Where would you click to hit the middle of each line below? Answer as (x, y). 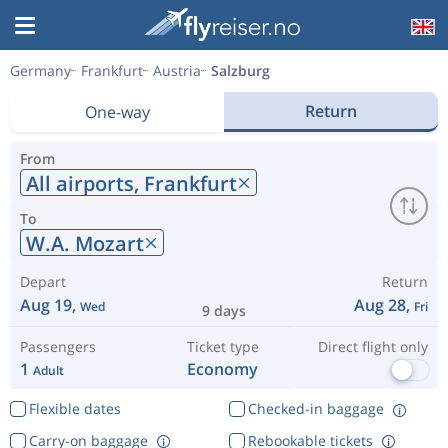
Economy (223, 369)
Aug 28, (384, 305)
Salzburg (240, 70)
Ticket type (222, 346)
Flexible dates (74, 408)
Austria (177, 70)
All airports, (85, 183)
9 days (224, 310)
